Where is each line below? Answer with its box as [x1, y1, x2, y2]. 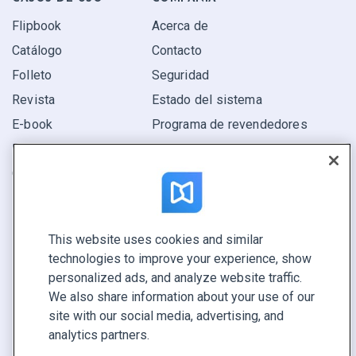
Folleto [12, 67, 52, 83]
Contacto [151, 42, 202, 58]
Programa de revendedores [151, 116, 308, 132]
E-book [12, 116, 53, 132]
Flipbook [12, 17, 62, 33]
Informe [12, 141, 57, 157]
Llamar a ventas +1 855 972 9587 [12, 284, 203, 300]
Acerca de [151, 17, 209, 33]
